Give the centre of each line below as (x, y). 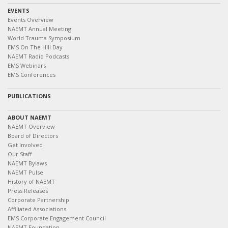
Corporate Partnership (38, 200)
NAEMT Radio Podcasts (38, 56)
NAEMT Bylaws (27, 163)
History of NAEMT (31, 181)
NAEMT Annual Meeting (39, 29)
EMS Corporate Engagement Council (57, 218)
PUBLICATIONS (29, 96)
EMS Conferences (32, 75)
